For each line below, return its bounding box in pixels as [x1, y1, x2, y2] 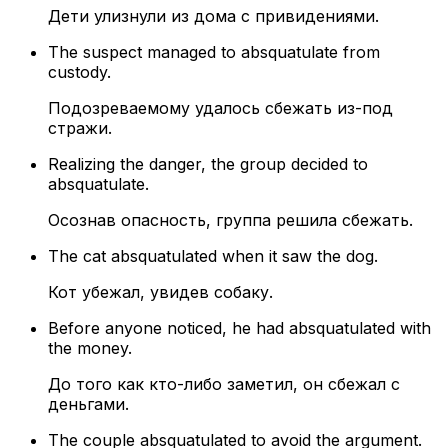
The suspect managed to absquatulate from [48, 42, 380, 63]
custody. [48, 62, 111, 83]
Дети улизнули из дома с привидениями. [48, 6, 379, 27]
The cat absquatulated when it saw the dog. [48, 246, 378, 267]
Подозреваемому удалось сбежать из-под [48, 98, 393, 119]
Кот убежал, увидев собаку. [48, 282, 273, 303]
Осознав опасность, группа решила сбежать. [48, 210, 413, 231]
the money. [48, 338, 132, 359]
